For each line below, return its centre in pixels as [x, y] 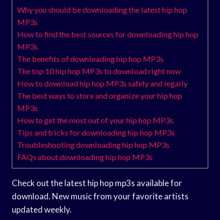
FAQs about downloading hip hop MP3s [85, 157]
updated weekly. [42, 209]
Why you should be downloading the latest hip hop [102, 9]
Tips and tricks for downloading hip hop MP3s [96, 132]
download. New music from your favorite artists [100, 196]
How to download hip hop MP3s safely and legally [102, 83]
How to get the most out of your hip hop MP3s [95, 120]
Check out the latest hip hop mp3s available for [97, 183]
